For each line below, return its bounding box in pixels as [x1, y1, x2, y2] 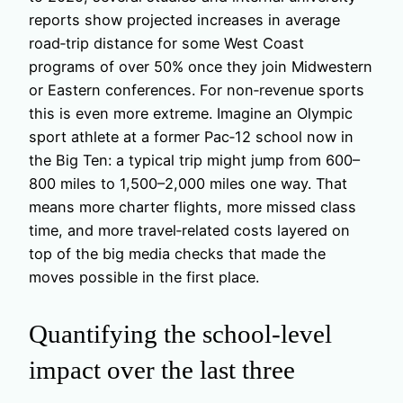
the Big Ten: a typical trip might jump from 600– [29, 151, 360, 170]
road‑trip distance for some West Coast [29, 34, 304, 53]
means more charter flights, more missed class [29, 198, 356, 217]
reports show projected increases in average [29, 11, 340, 30]
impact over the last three [29, 354, 295, 384]
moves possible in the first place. [29, 268, 259, 287]
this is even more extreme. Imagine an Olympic [29, 104, 353, 123]
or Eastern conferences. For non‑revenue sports [29, 81, 364, 100]
